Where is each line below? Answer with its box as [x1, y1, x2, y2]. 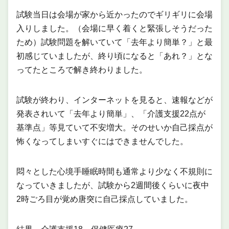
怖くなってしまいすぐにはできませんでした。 [16, 137, 188, 146]
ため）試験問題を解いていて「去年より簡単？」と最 [16, 38, 213, 47]
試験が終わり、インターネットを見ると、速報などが [16, 96, 213, 105]
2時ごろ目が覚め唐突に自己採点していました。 [16, 195, 193, 204]
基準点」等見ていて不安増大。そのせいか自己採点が [16, 123, 213, 132]
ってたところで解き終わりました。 [16, 65, 147, 75]
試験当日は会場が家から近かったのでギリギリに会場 [16, 10, 213, 19]
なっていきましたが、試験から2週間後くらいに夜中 [16, 181, 209, 190]
